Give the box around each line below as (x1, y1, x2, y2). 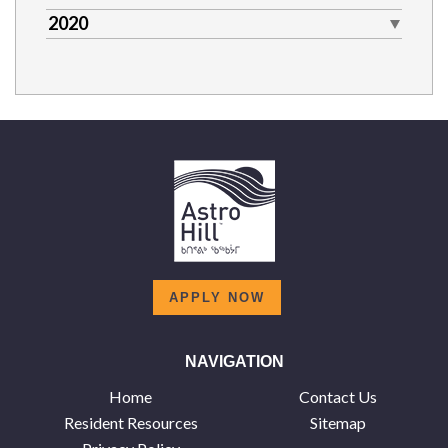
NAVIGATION (184, 353, 284, 370)
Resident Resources (63, 413, 198, 432)
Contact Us (298, 387, 377, 406)
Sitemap (309, 413, 366, 432)
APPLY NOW (168, 290, 265, 305)
